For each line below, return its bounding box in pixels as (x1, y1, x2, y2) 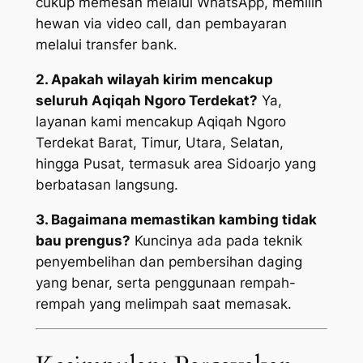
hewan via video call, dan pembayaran (35, 15, 287, 32)
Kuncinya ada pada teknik (130, 233, 302, 250)
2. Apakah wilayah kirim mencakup (35, 71, 273, 88)
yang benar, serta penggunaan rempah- (35, 275, 296, 292)
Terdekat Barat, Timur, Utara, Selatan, (35, 135, 284, 152)
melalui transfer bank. (35, 36, 177, 53)
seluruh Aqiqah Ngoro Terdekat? (35, 92, 258, 109)
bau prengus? (35, 233, 130, 250)
